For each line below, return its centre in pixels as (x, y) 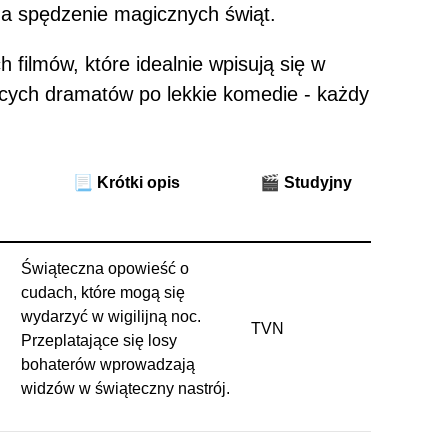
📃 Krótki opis (126, 182)
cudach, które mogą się (103, 292)
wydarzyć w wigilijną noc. (111, 316)
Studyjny (318, 182)
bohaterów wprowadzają (108, 364)
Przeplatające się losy (99, 340)
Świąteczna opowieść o (105, 268)
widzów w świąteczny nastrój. (125, 388)
